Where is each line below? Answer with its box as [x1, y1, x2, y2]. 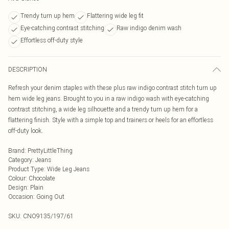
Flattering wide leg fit [87, 12, 144, 19]
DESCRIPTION [8, 65, 47, 73]
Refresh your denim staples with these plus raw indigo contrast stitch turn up [8, 84, 217, 91]
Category [8, 156, 32, 164]
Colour [8, 174, 26, 182]
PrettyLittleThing [28, 147, 73, 154]
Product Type [8, 165, 44, 173]
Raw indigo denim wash [117, 24, 181, 32]
